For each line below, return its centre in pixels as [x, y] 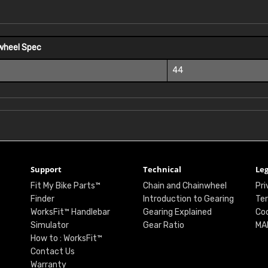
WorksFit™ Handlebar [70, 212]
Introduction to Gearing [188, 199]
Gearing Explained [177, 212]
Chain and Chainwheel [185, 186]
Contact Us [52, 252]
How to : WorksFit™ [66, 239]
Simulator [49, 226]
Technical [162, 170]
